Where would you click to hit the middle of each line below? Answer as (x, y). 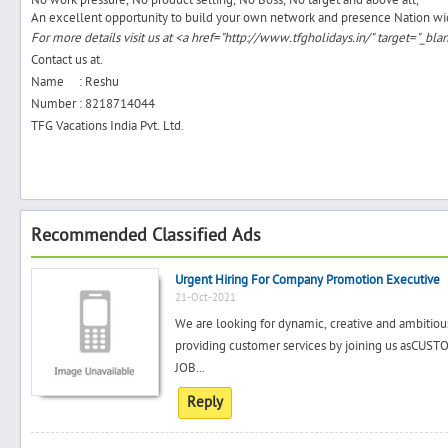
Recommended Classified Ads (146, 235)
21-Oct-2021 (205, 297)
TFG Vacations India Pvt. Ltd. (107, 126)
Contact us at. (67, 60)
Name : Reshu (78, 82)
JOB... (190, 368)
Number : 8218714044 (93, 104)
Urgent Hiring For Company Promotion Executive (307, 280)
